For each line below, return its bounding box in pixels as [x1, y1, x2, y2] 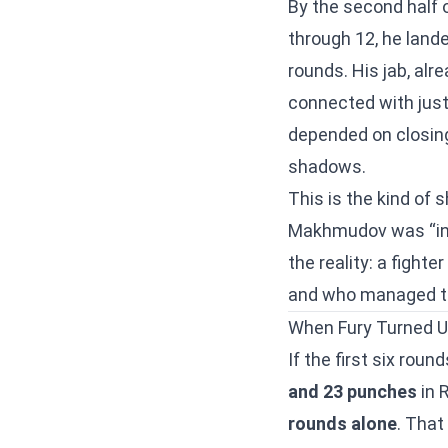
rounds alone [288, 413, 397, 434]
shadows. [288, 156, 366, 177]
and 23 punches [288, 381, 417, 402]
